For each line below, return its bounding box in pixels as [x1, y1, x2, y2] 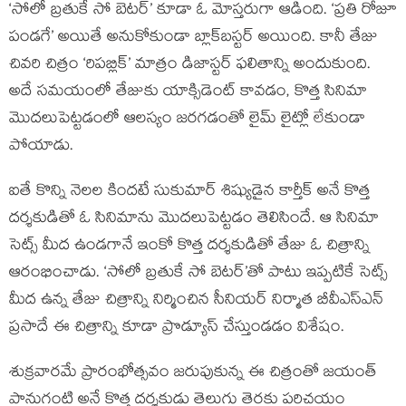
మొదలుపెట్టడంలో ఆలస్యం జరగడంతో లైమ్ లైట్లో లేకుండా [9, 107, 365, 133]
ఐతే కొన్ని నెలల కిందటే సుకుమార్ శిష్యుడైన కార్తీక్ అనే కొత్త [9, 179, 370, 206]
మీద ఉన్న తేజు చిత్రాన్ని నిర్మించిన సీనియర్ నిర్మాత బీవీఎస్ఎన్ [9, 288, 383, 314]
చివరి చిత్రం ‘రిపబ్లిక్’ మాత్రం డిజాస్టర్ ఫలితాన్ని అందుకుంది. [9, 53, 371, 79]
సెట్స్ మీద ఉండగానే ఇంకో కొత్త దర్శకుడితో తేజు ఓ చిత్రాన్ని [9, 234, 370, 260]
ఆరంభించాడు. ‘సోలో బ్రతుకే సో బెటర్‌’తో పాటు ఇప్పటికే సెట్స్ [9, 261, 388, 287]
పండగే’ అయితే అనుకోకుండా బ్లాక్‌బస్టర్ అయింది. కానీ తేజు [9, 25, 378, 52]
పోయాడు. [9, 134, 73, 160]
